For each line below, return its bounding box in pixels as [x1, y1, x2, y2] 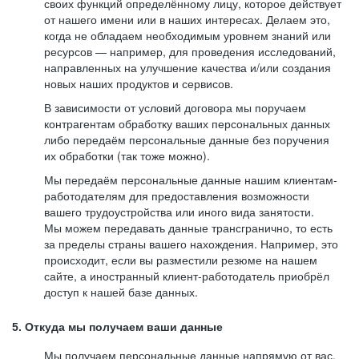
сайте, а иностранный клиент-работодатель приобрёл [44, 268, 329, 284]
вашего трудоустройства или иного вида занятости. [44, 204, 314, 220]
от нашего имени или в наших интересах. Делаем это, [44, 11, 330, 27]
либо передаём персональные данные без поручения [44, 131, 329, 147]
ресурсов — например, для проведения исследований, [44, 43, 336, 59]
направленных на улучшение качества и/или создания [44, 59, 331, 75]
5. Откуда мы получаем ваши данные [12, 321, 223, 333]
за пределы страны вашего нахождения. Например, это [44, 236, 338, 252]
